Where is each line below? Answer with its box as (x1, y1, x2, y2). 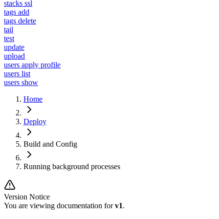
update (4, 43, 24, 52)
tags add (4, 8, 29, 17)
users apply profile (4, 61, 61, 69)
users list (4, 69, 30, 78)
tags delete (4, 17, 36, 25)
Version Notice (4, 193, 50, 201)
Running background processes (23, 162, 120, 171)
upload (4, 52, 25, 61)
